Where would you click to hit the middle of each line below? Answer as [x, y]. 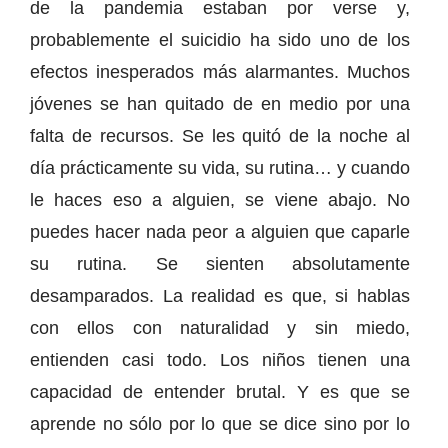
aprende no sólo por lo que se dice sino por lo [220, 423]
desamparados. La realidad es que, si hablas [220, 295]
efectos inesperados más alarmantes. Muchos [220, 71]
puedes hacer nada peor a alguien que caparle [220, 231]
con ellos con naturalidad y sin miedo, [220, 327]
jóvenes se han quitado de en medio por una [220, 103]
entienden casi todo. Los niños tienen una [220, 359]
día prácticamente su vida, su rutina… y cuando [220, 167]
